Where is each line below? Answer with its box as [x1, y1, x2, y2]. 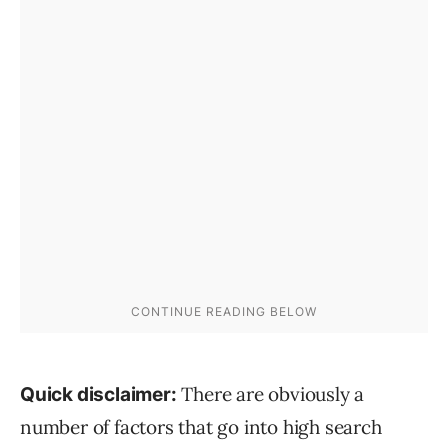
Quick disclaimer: [20, 383, 177, 407]
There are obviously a [176, 382, 365, 407]
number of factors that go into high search [20, 415, 382, 440]
